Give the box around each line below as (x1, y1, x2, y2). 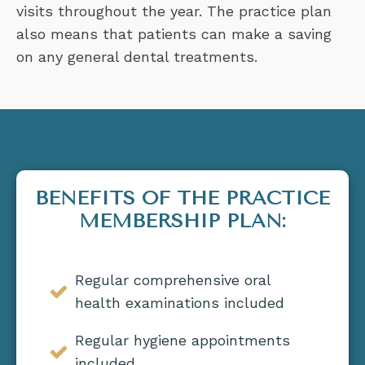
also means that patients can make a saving (16, 25, 332, 43)
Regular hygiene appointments (75, 332, 290, 350)
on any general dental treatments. (16, 48, 257, 66)
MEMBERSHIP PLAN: (79, 209, 286, 233)
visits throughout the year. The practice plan (16, 2, 332, 20)
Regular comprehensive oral (75, 271, 270, 289)
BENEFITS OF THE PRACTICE (35, 187, 330, 210)
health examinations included (75, 294, 284, 312)
